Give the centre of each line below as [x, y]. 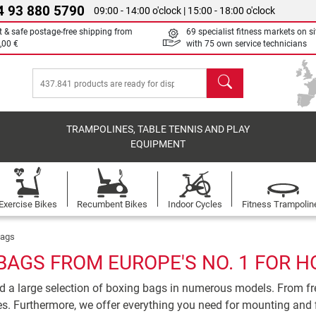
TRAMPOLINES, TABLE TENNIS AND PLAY [158, 129]
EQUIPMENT [158, 144]
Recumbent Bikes [113, 204]
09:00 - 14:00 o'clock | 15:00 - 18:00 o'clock [185, 11]
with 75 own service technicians [247, 44]
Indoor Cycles [195, 204]
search [223, 76]
